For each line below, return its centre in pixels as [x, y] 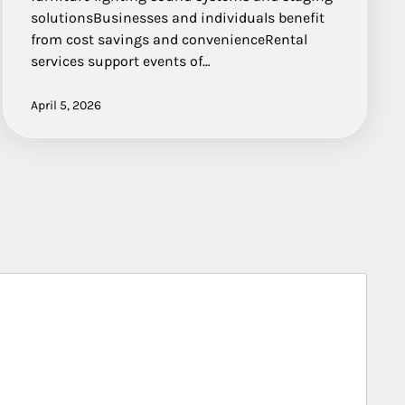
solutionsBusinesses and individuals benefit [178, 18]
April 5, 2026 [66, 106]
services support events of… [121, 61]
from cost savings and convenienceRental [170, 40]
